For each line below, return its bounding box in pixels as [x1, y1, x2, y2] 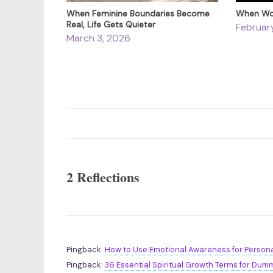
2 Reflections [66, 166, 140, 187]
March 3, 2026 [66, 31, 131, 44]
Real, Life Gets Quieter [66, 18, 156, 30]
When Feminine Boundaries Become [66, 7, 210, 19]
